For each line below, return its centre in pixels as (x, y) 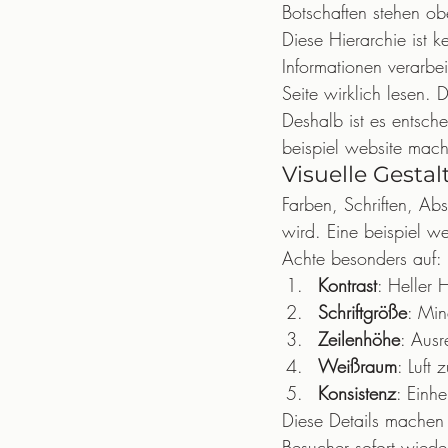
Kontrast (347, 285)
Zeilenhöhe (359, 339)
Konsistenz (357, 393)
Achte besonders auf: (362, 258)
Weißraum (357, 366)
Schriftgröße (362, 312)
